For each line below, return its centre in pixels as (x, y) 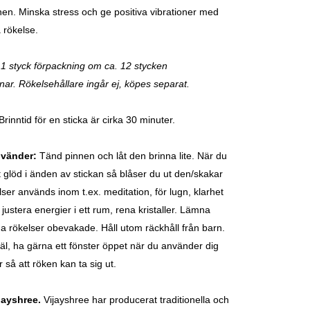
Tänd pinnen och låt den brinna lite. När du (133, 156)
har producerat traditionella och (160, 300)
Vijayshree (67, 300)
